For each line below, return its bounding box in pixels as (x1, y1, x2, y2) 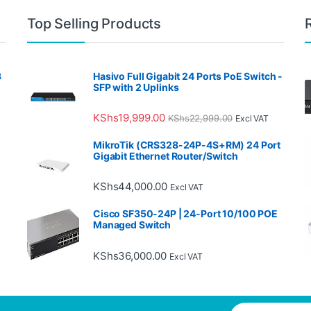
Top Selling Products (27, 15, 162, 32)
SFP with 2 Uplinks (93, 81, 179, 93)
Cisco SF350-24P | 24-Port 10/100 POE (93, 208, 278, 220)
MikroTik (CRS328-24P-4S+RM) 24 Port (93, 139, 281, 151)
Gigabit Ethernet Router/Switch (93, 150, 238, 162)
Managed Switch (93, 219, 171, 231)
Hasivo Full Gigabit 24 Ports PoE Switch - (93, 69, 283, 82)
